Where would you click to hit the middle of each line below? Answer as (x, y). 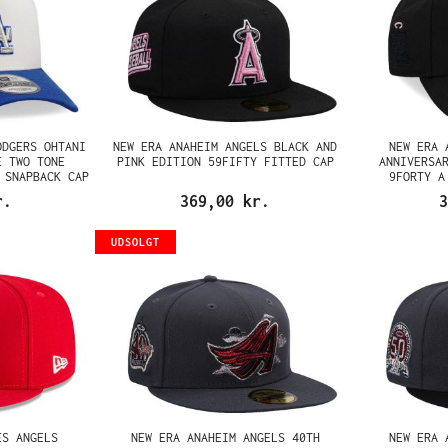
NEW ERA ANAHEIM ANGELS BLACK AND (225, 146)
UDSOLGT (136, 242)
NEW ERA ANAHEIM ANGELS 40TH (225, 437)
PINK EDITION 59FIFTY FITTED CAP (225, 161)
